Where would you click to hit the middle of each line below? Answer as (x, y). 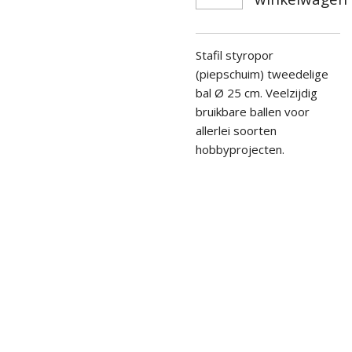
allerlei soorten (236, 130)
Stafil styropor (235, 55)
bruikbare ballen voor (253, 111)
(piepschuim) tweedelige (262, 73)
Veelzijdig (291, 92)
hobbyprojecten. (240, 149)
